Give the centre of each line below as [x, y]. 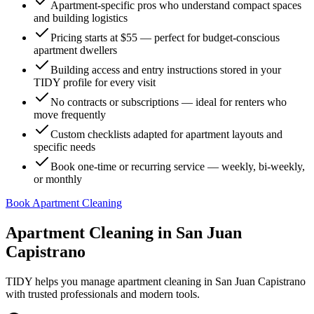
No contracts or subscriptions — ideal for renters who [169, 102]
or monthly [58, 179]
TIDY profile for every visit [95, 82]
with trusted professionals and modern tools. [103, 294]
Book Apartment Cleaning [64, 203]
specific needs [64, 147]
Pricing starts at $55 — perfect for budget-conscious [165, 37]
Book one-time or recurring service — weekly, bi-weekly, [178, 166]
